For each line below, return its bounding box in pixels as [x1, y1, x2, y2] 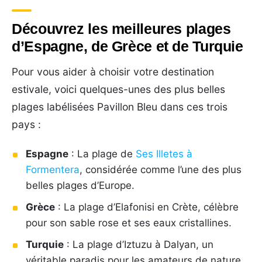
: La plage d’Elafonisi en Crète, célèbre [55, 201, 239, 213]
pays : [12, 118, 41, 130]
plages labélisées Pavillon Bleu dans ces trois [12, 100, 227, 113]
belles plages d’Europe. [26, 179, 135, 191]
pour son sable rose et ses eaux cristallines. [26, 216, 232, 229]
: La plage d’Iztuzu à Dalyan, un [64, 238, 213, 250]
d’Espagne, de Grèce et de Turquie [12, 37, 243, 54]
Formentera [26, 163, 80, 175]
